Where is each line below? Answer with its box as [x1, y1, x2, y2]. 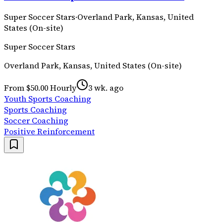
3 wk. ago [88, 82, 123, 94]
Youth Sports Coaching [4, 93, 91, 105]
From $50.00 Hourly [4, 82, 76, 94]
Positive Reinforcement [4, 126, 95, 137]
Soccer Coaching [4, 115, 68, 126]
